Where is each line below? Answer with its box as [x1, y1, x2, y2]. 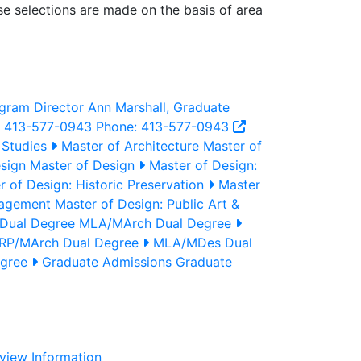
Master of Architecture [61, 138, 199, 154]
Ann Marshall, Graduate [84, 99, 230, 115]
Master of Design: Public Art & [51, 196, 239, 212]
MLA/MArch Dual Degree [75, 215, 235, 231]
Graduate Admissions [42, 254, 172, 270]
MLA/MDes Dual [153, 234, 252, 251]
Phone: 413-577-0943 [92, 118, 233, 135]
